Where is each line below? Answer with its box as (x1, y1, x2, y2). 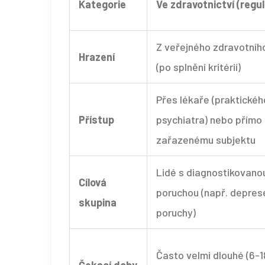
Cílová (79, 176, 106, 189)
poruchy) (156, 206, 196, 219)
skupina (79, 196, 117, 209)
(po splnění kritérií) (156, 60, 241, 74)
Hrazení (79, 50, 115, 64)
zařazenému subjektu (156, 133, 256, 147)
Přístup (79, 113, 114, 127)
